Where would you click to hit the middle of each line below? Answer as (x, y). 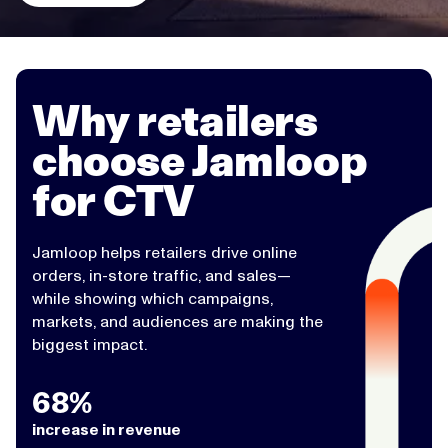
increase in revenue (106, 429)
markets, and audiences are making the (177, 321)
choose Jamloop (200, 160)
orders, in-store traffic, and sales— (161, 275)
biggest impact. (89, 344)
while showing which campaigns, (152, 298)
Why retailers (175, 120)
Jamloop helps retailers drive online (164, 252)
